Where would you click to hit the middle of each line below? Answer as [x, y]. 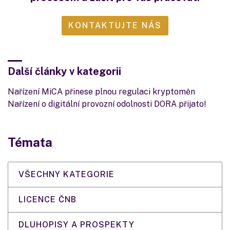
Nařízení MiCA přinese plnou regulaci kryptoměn [101, 92]
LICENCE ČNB [47, 199]
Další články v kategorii [64, 71]
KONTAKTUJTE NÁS [115, 25]
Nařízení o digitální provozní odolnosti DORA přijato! [107, 104]
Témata [30, 142]
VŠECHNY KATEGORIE [66, 174]
